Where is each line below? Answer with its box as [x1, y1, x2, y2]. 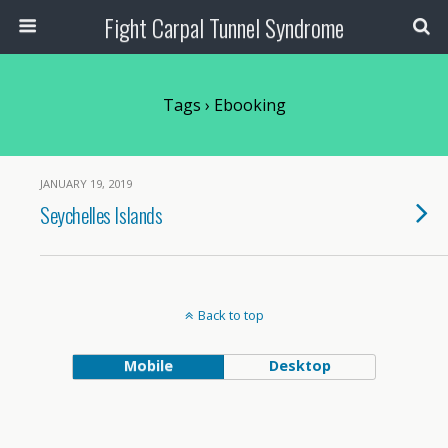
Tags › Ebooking [162, 94, 286, 116]
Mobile [123, 356, 173, 375]
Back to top [197, 306, 264, 324]
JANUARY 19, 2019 [40, 176, 132, 191]
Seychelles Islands [40, 199, 163, 230]
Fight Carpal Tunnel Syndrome [104, 9, 344, 45]
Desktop [268, 356, 331, 375]
